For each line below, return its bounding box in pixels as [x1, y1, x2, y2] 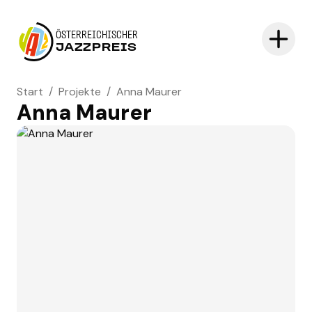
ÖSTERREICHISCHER [56, 30, 138, 41]
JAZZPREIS [56, 42, 138, 54]
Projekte [58, 84, 101, 99]
